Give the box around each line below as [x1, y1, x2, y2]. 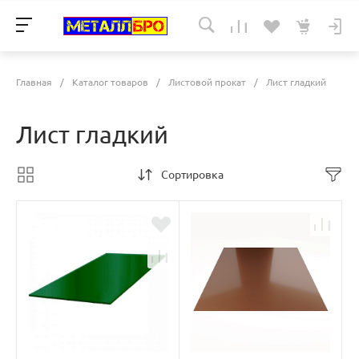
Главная [16, 77, 52, 88]
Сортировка [160, 168, 224, 182]
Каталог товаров [72, 77, 148, 88]
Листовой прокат [168, 77, 246, 88]
